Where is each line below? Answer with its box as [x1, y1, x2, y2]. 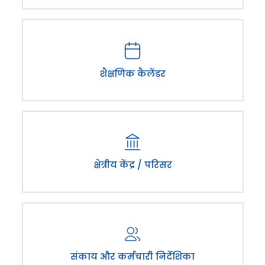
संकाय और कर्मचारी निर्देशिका [70, 250, 195, 263]
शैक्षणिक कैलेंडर [99, 67, 166, 80]
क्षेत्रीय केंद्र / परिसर [93, 159, 172, 172]
